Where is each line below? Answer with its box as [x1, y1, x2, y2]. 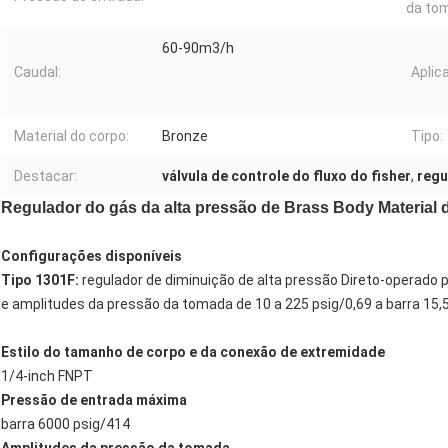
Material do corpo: [14, 128, 129, 145]
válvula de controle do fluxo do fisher [162, 168, 411, 185]
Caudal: [14, 64, 61, 81]
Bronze [162, 128, 208, 145]
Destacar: [14, 168, 77, 185]
